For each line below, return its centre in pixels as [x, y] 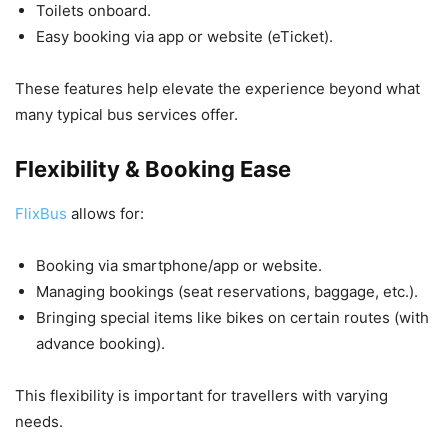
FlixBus [43, 213]
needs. [39, 421]
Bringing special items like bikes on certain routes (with [232, 317]
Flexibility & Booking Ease [153, 168]
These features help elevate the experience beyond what [217, 88]
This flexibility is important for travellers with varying [201, 395]
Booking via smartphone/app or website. [179, 265]
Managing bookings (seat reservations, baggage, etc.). [227, 291]
